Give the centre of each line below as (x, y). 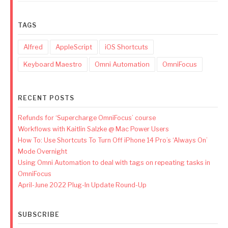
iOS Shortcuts (126, 47)
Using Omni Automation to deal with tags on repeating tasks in (114, 163)
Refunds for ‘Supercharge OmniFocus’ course (87, 118)
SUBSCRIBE (39, 215)
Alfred (33, 47)
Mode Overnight (42, 151)
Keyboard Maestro (53, 64)
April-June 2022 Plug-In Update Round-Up (82, 185)
